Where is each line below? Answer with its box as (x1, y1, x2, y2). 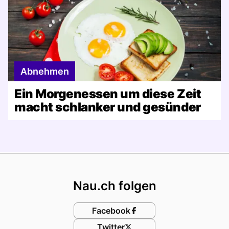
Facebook (91, 205, 130, 216)
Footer (113, 152, 165, 173)
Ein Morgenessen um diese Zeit (14, 86, 201, 101)
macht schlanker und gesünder (14, 99, 201, 114)
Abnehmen (20, 65, 69, 77)
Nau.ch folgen (73, 178, 156, 193)
